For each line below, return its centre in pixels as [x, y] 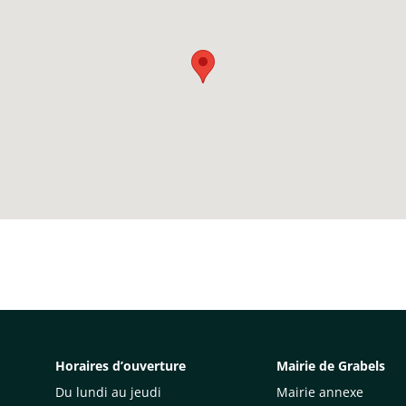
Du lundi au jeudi [108, 392]
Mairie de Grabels [331, 366]
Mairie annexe [320, 392]
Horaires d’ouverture [121, 366]
